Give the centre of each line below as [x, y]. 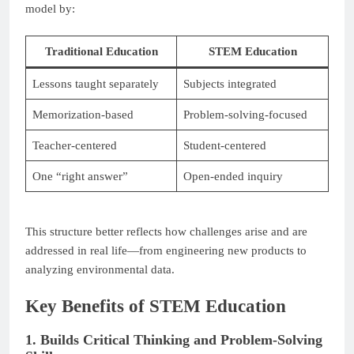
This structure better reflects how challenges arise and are [166, 231]
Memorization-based [83, 115]
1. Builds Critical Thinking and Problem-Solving [174, 339]
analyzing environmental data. [100, 269]
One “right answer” [80, 177]
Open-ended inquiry [233, 177]
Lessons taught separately [95, 84]
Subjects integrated [230, 84]
